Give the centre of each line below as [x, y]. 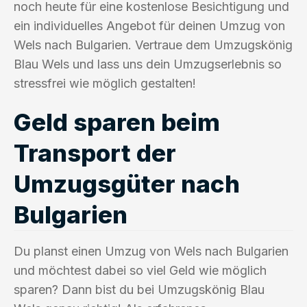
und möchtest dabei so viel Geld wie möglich [140, 270]
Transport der [95, 152]
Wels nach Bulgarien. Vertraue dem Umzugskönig [153, 45]
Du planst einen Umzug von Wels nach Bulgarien [151, 251]
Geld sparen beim [117, 122]
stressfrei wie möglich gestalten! [105, 83]
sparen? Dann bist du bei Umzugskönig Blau [139, 289]
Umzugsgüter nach [127, 183]
